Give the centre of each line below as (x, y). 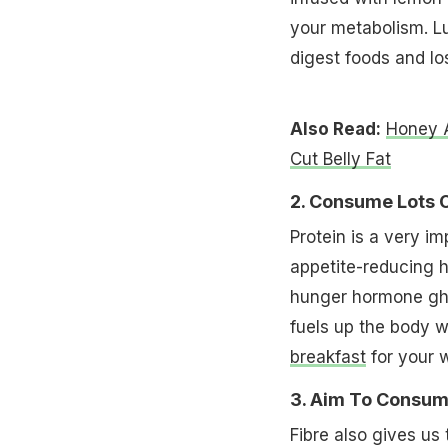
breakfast (327, 356)
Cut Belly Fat (340, 158)
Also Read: (335, 128)
